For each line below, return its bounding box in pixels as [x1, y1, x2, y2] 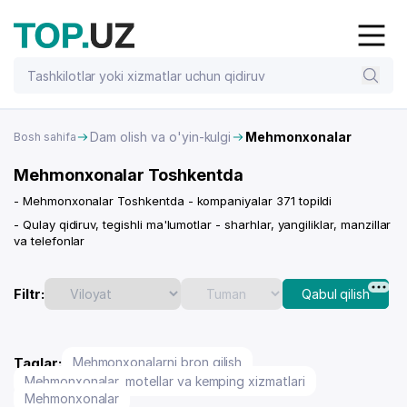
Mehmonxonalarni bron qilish [72, 354, 243, 370]
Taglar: [14, 354, 62, 372]
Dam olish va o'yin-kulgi [90, 129, 232, 144]
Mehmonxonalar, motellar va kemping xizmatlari [25, 373, 305, 389]
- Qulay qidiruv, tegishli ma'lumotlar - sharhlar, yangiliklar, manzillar [14, 217, 392, 232]
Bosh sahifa [14, 129, 76, 144]
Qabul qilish [301, 286, 371, 302]
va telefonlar [14, 233, 85, 248]
